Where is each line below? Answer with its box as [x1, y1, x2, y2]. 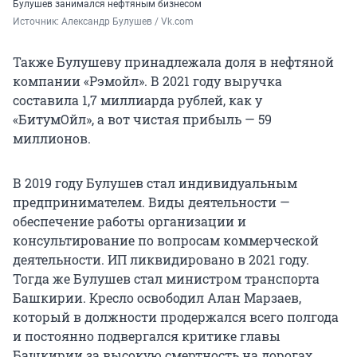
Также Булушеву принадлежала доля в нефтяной [13, 53, 334, 70]
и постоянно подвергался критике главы [13, 327, 280, 344]
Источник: [13, 15, 61, 27]
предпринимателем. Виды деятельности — [13, 193, 290, 210]
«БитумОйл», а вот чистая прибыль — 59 [13, 110, 272, 127]
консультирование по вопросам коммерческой [13, 231, 319, 249]
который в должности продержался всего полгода [13, 308, 339, 325]
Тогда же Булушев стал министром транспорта [13, 269, 320, 287]
